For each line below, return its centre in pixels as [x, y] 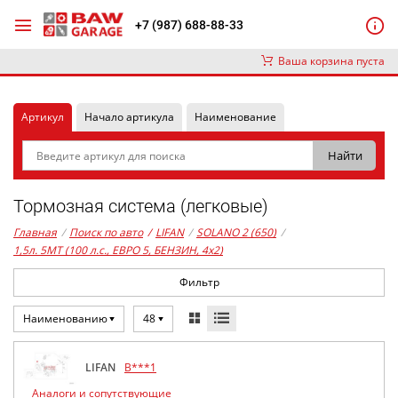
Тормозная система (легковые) [141, 206]
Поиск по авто [106, 232]
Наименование [235, 117]
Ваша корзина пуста [329, 61]
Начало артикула [129, 117]
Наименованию [65, 318]
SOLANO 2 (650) [236, 232]
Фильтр [199, 282]
